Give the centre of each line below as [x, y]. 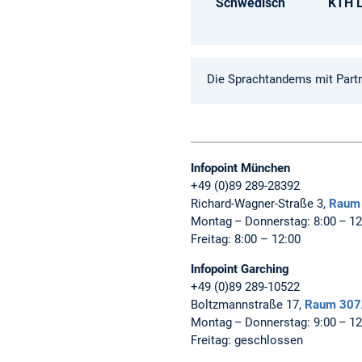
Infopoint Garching [242, 269]
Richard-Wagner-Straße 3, [260, 204]
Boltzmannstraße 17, [248, 305]
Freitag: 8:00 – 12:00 [246, 240]
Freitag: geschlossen [247, 341]
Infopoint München [240, 168]
